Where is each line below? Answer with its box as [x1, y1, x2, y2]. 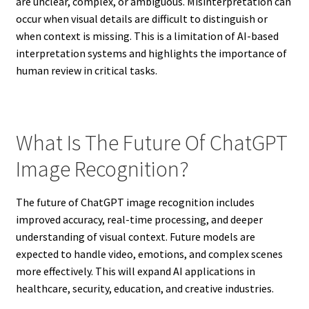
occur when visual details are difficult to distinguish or [15, 11, 268, 26]
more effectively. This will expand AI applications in [15, 264, 255, 279]
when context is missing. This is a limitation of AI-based [15, 28, 279, 43]
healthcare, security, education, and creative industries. [15, 281, 274, 296]
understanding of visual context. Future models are [15, 230, 255, 244]
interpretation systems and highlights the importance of [15, 46, 287, 60]
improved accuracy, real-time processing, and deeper [15, 212, 263, 227]
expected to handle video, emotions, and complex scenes [15, 247, 283, 261]
